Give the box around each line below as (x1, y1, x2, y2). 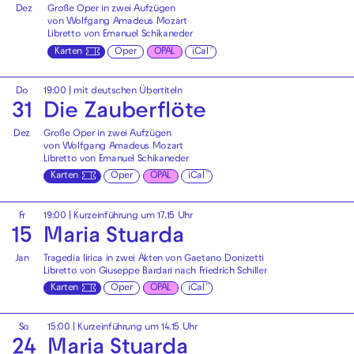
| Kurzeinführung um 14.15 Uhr (70, 323, 198, 333)
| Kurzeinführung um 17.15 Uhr (66, 211, 193, 221)
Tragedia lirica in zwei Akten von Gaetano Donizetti (43, 254, 264, 264)
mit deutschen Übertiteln (73, 86, 183, 96)
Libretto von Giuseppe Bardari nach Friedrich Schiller (43, 266, 267, 277)
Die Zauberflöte (43, 102, 206, 123)
